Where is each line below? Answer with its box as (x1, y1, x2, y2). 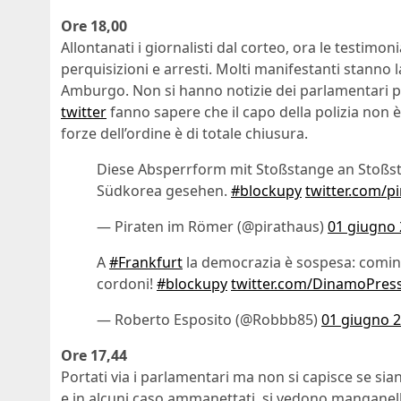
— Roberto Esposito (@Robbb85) (97, 310, 321, 330)
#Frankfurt (109, 252, 183, 273)
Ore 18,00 (61, 16, 127, 37)
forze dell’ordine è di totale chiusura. (61, 124, 308, 144)
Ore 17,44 (61, 346, 127, 366)
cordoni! (97, 274, 157, 294)
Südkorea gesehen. (97, 181, 231, 201)
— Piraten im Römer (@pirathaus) (97, 217, 328, 237)
